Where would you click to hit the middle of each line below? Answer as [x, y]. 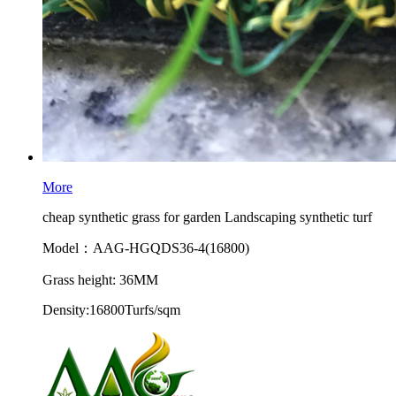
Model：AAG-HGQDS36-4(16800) [146, 248]
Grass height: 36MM [100, 280]
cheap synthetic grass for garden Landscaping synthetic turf [207, 217]
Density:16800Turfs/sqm [111, 310]
